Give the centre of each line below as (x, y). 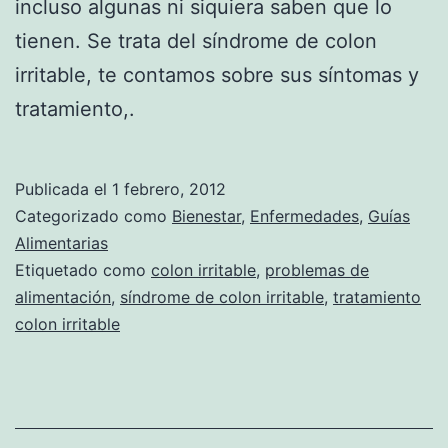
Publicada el (63, 188)
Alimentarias (61, 242)
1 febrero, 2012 (169, 188)
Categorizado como (93, 215)
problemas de (317, 269)
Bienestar (206, 215)
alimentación (63, 296)
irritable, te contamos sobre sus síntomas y (217, 74)
